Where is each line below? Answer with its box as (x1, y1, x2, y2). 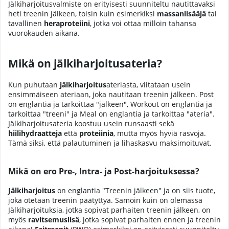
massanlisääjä (157, 9, 206, 19)
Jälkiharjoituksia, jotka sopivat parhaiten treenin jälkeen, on (8, 204, 211, 215)
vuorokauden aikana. (8, 28, 80, 38)
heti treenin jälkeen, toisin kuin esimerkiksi (8, 9, 157, 19)
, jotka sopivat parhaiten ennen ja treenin (79, 214, 221, 224)
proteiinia (79, 128, 113, 138)
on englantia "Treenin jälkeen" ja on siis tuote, (55, 185, 215, 195)
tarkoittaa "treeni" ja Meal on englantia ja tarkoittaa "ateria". (8, 108, 215, 119)
